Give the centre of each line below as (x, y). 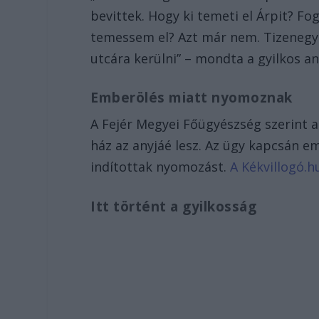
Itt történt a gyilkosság (174, 207)
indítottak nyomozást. (161, 167)
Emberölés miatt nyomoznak (192, 98)
